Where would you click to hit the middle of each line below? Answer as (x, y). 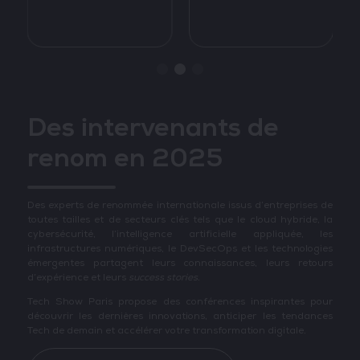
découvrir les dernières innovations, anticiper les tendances (180, 317)
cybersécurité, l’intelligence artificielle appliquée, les (180, 235)
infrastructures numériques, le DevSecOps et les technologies (180, 249)
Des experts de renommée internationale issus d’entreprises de (180, 206)
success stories (163, 278)
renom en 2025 (125, 158)
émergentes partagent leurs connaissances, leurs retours (180, 264)
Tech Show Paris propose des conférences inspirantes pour (180, 302)
